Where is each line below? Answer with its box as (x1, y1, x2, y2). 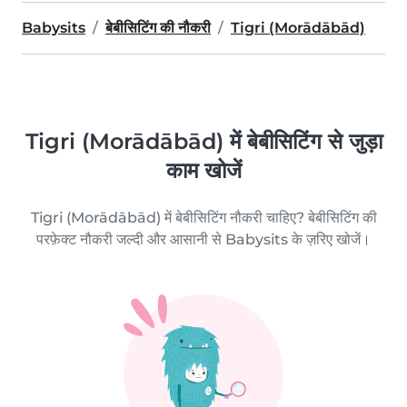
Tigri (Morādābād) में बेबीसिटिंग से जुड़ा (25, 128, 382, 154)
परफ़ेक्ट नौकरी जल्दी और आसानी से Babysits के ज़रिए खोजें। (36, 231, 371, 248)
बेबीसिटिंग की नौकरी (105, 19, 211, 36)
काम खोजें (165, 157, 242, 184)
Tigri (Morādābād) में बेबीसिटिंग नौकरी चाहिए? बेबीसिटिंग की (30, 209, 377, 226)
